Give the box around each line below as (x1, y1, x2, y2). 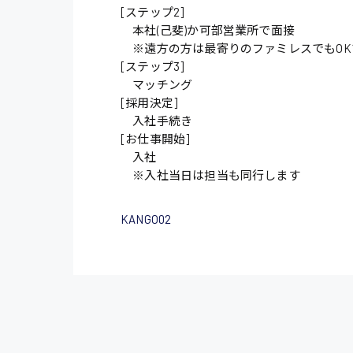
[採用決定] (121, 95, 178, 110)
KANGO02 (121, 212, 172, 227)
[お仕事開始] (121, 132, 190, 147)
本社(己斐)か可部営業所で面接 (121, 23, 295, 38)
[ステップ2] (121, 5, 184, 20)
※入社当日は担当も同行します (121, 168, 300, 183)
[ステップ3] (121, 59, 184, 74)
